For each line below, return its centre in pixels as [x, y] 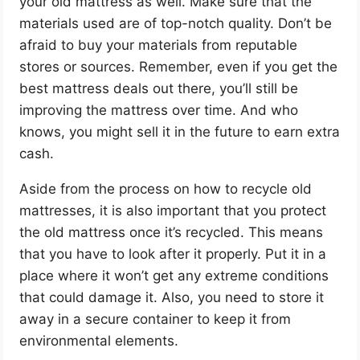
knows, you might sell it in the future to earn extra [180, 131]
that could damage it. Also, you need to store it [172, 297]
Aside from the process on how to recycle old [166, 188]
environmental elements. [99, 340]
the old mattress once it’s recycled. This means [172, 232]
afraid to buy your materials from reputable [159, 45]
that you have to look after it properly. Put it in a [173, 254]
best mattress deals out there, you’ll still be [159, 88]
